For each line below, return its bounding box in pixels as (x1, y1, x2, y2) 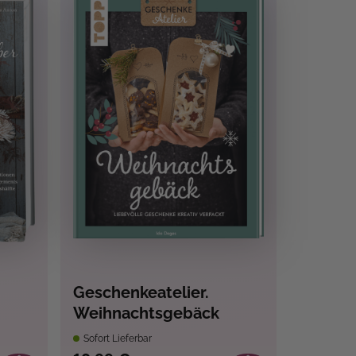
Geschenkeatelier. (72, 283, 209, 303)
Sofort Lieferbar (80, 333, 152, 345)
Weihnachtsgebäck (72, 304, 219, 323)
